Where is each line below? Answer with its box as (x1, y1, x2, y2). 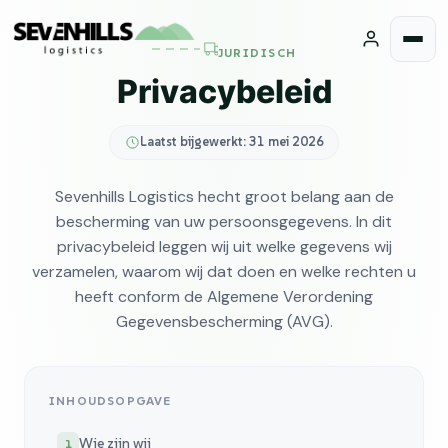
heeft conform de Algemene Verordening (75, 285, 373, 307)
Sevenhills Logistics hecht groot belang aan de (54, 185, 394, 207)
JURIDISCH (217, 45, 297, 60)
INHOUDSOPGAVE (49, 392, 172, 408)
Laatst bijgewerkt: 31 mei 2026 (139, 133, 324, 151)
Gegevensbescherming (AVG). (115, 310, 333, 332)
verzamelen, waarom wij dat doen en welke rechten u (32, 260, 416, 282)
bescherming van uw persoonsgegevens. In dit (56, 210, 392, 232)
